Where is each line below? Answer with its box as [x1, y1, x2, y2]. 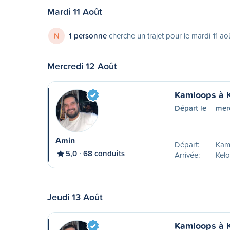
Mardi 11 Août [47, 5, 102, 18]
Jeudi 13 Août [47, 190, 103, 203]
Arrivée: [174, 149, 200, 160]
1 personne [69, 30, 107, 41]
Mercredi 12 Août [47, 59, 117, 72]
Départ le [174, 103, 206, 113]
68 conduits [83, 148, 125, 159]
